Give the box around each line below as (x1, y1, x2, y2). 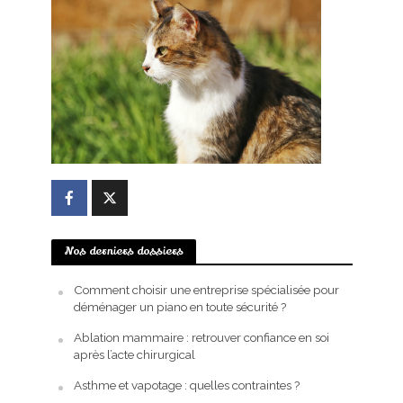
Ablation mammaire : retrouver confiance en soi (73, 330, 329, 345)
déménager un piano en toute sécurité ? (73, 300, 286, 315)
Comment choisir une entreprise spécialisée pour (73, 282, 339, 298)
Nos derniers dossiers (63, 243, 184, 260)
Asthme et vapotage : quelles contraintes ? (73, 378, 300, 393)
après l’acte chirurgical (73, 347, 195, 363)
